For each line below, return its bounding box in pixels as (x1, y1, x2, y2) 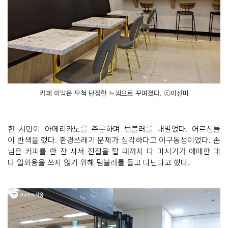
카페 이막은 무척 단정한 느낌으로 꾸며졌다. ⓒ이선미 (39, 88, 189, 98)
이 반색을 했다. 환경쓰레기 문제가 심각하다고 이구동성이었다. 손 (8, 134, 220, 145)
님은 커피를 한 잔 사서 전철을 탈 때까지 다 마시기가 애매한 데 (8, 145, 220, 156)
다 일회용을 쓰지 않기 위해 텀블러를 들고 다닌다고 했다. (8, 156, 192, 167)
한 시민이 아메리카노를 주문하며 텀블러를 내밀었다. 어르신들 (8, 123, 220, 134)
